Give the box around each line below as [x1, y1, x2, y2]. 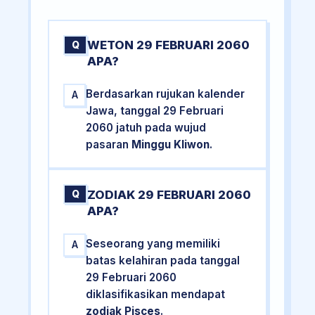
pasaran [86, 138, 132, 152]
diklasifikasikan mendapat [86, 287, 226, 301]
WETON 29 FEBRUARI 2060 [87, 38, 250, 53]
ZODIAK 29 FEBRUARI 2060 [87, 187, 252, 202]
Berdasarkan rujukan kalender [86, 87, 245, 101]
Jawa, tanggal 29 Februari [86, 104, 224, 118]
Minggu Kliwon [131, 138, 210, 152]
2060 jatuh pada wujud [86, 121, 207, 135]
